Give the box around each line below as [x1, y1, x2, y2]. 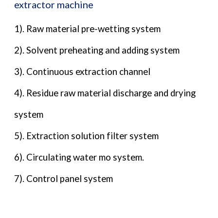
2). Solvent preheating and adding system [14, 44, 180, 55]
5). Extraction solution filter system [14, 130, 159, 141]
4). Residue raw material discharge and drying [14, 87, 196, 98]
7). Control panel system [14, 173, 113, 184]
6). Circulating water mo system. [14, 151, 145, 163]
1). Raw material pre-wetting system [14, 23, 161, 34]
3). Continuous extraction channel [14, 66, 151, 77]
